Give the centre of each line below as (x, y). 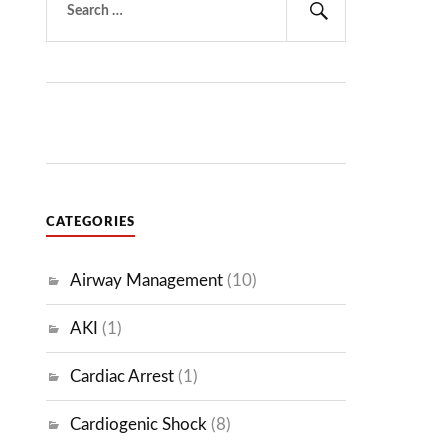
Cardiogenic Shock (139, 425)
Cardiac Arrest (122, 377)
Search (354, 33)
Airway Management (147, 281)
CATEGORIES (91, 222)
